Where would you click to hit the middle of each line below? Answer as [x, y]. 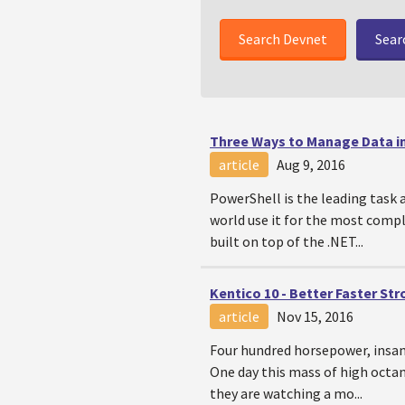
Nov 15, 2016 [315, 316]
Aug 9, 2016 [311, 165]
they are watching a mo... [286, 393]
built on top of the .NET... [287, 241]
